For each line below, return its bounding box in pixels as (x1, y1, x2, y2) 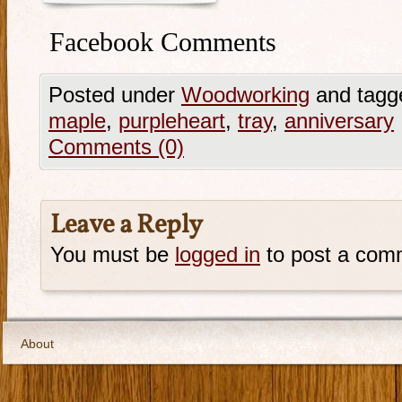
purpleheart (118, 109, 225, 133)
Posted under (48, 83, 181, 107)
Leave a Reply (50, 207, 203, 244)
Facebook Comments (49, 27, 276, 57)
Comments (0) (48, 135, 184, 159)
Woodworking (181, 83, 310, 107)
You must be (50, 243, 175, 267)
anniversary (284, 109, 394, 133)
